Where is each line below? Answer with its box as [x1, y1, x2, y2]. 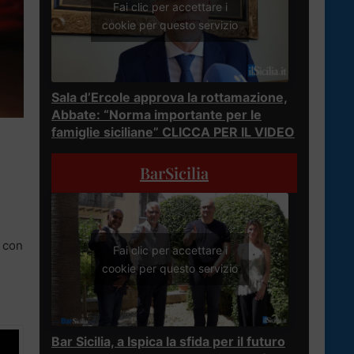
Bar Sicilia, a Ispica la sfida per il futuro [51, 333, 285, 349]
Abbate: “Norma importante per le [51, 106, 262, 122]
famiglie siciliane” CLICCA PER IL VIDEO [51, 123, 295, 140]
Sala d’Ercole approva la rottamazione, [51, 88, 288, 105]
